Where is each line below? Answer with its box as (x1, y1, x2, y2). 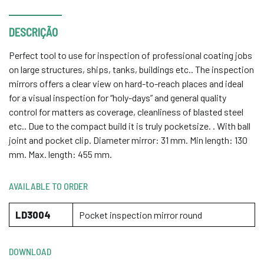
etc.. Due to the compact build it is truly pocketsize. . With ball (9, 120, 250, 131)
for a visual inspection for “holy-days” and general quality (9, 92, 226, 103)
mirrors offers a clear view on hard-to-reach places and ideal (9, 78, 243, 89)
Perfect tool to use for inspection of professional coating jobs (9, 49, 252, 61)
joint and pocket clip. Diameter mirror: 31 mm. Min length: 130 (9, 134, 247, 146)
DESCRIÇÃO (9, 25, 58, 39)
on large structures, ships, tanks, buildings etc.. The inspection (9, 64, 254, 75)
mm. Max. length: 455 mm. (9, 148, 112, 160)
